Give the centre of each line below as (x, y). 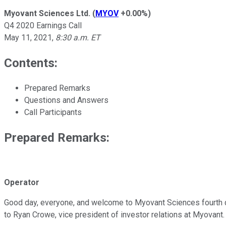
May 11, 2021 (28, 37)
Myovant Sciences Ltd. (47, 13)
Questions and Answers (66, 100)
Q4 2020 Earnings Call (43, 25)
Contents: (31, 63)
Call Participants (53, 112)
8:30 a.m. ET (78, 37)
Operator (22, 183)
